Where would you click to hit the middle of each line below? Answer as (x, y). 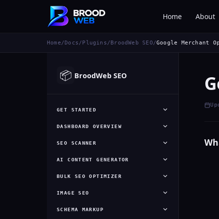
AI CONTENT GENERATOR (93, 159)
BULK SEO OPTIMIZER (89, 176)
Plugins (95, 43)
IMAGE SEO (73, 193)
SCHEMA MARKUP (80, 209)
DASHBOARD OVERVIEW (89, 126)
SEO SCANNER (77, 143)
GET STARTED (77, 109)
